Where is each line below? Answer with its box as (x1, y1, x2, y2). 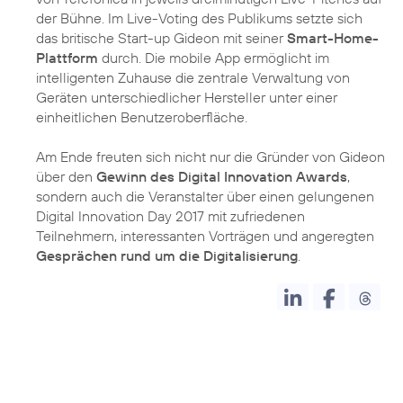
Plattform (36, 49, 98, 67)
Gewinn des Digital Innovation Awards (96, 167, 347, 186)
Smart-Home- (287, 29, 379, 48)
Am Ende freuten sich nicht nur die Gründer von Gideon (36, 148, 385, 166)
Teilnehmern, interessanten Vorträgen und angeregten (36, 227, 374, 246)
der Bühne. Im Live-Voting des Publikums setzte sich (36, 9, 363, 28)
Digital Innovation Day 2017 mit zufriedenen (36, 207, 305, 226)
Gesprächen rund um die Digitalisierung (36, 246, 298, 265)
